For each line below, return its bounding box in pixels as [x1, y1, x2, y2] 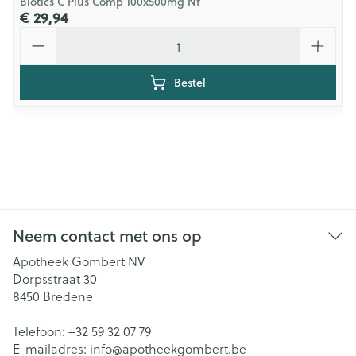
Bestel [174, 75, 206, 91]
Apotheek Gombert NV [13, 252, 145, 270]
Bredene [43, 287, 93, 305]
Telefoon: [13, 322, 68, 340]
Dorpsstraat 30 [13, 269, 97, 288]
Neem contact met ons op [13, 224, 202, 247]
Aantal [19, 25, 58, 43]
